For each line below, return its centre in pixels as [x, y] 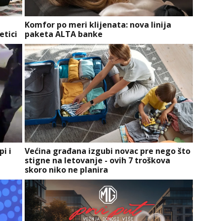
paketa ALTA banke [63, 34]
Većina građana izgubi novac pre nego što [107, 151]
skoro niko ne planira [66, 170]
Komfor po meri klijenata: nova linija [98, 25]
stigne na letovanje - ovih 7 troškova [97, 161]
